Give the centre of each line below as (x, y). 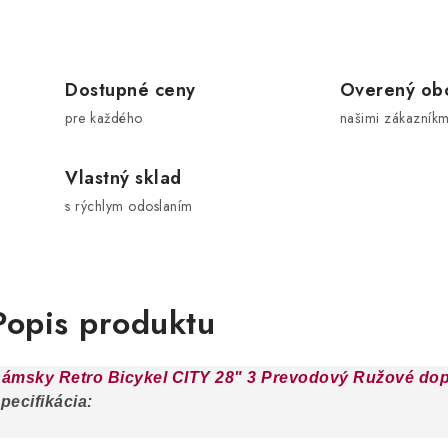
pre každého (104, 118)
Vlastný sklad (123, 178)
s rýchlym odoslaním (129, 206)
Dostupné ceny (130, 90)
